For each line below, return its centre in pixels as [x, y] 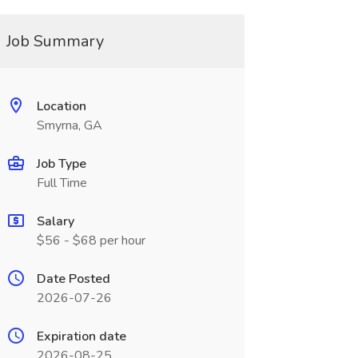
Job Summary [55, 41]
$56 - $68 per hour [91, 241]
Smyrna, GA [69, 125]
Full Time [62, 183]
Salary [55, 221]
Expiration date [81, 336]
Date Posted [73, 279]
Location [61, 106]
